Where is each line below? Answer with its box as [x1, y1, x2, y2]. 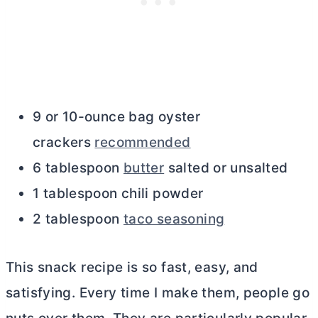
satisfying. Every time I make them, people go [6, 285, 310, 302]
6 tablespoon [33, 160, 124, 177]
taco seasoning [123, 211, 225, 228]
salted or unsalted [164, 160, 288, 177]
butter [123, 160, 165, 177]
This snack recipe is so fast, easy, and [6, 259, 258, 276]
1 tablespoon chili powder [33, 185, 207, 202]
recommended [94, 134, 191, 151]
